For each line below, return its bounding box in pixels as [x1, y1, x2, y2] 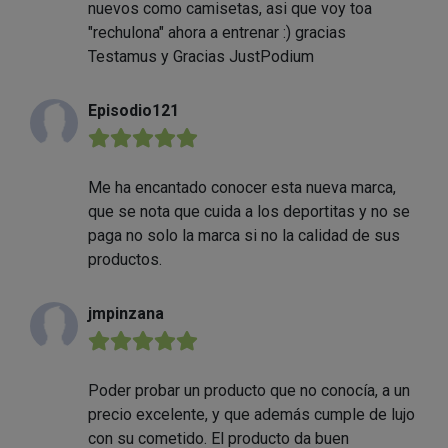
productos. [88, 250, 162, 270]
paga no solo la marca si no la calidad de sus [88, 226, 400, 246]
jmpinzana [88, 304, 164, 324]
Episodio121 [88, 101, 179, 121]
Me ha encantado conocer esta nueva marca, [88, 178, 396, 198]
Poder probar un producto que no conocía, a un [88, 381, 410, 401]
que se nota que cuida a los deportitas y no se [88, 202, 410, 222]
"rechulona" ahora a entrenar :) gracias [88, 23, 346, 43]
